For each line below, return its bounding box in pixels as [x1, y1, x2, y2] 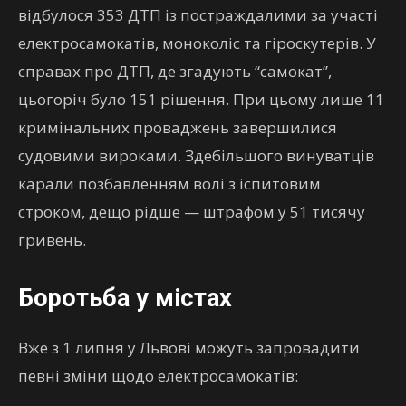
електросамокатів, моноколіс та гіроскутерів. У [18, 33, 376, 53]
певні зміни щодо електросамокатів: [18, 365, 298, 386]
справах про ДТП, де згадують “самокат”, [18, 61, 332, 82]
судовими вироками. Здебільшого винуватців [18, 145, 374, 166]
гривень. [18, 229, 86, 250]
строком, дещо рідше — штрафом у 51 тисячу [18, 201, 365, 222]
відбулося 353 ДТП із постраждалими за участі [18, 5, 378, 25]
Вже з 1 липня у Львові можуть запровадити [18, 337, 360, 358]
